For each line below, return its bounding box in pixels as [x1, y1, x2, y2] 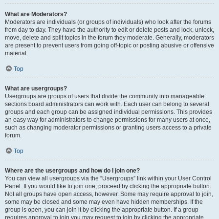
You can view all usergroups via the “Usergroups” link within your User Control [5, 175, 212, 182]
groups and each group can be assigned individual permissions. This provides [5, 109, 212, 115]
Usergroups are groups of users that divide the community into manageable [5, 93, 204, 100]
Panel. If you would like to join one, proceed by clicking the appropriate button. [5, 183, 211, 190]
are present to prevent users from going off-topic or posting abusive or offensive [5, 42, 214, 49]
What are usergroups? [5, 85, 67, 92]
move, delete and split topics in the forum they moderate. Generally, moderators [5, 34, 214, 41]
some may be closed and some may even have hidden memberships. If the [5, 198, 203, 205]
